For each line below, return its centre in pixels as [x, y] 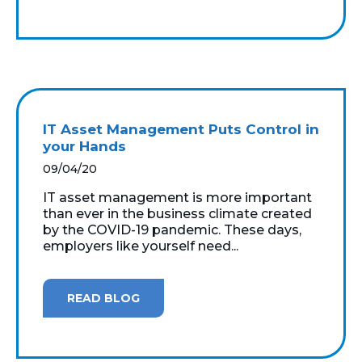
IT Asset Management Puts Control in [181, 129]
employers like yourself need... [141, 246]
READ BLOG [103, 298]
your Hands [84, 146]
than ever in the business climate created [177, 213]
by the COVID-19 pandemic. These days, [172, 229]
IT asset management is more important [177, 197]
